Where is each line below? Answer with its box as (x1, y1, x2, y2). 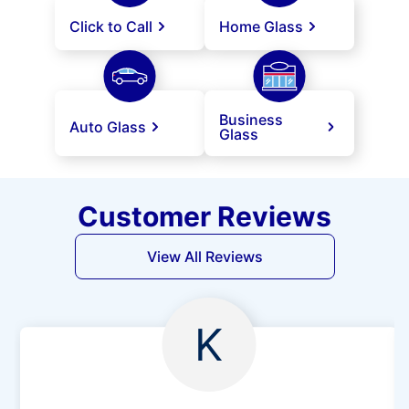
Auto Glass (69, 118, 146, 137)
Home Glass (219, 17, 303, 37)
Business (219, 110, 283, 130)
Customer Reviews (78, 200, 331, 234)
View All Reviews (146, 247, 263, 267)
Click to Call (69, 17, 152, 37)
